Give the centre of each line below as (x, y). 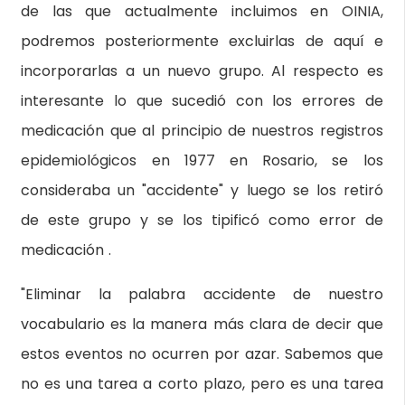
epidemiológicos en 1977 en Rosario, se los (202, 160)
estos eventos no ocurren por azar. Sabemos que (202, 354)
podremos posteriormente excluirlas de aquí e (202, 41)
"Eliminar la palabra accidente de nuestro (202, 294)
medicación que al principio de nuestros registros (202, 131)
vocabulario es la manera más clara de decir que (202, 324)
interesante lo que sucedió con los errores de (202, 101)
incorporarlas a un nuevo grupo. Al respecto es (202, 71)
